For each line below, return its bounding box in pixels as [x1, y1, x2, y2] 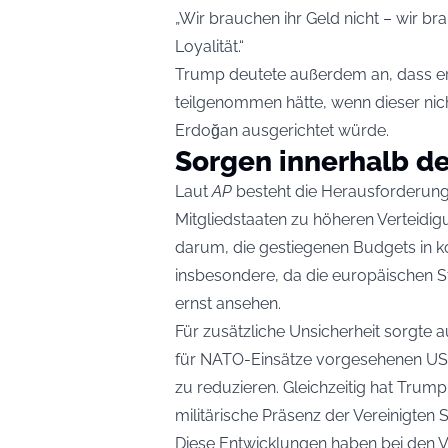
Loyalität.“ [175, 37, 244, 57]
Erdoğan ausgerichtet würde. [175, 121, 389, 141]
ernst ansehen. [175, 294, 281, 314]
